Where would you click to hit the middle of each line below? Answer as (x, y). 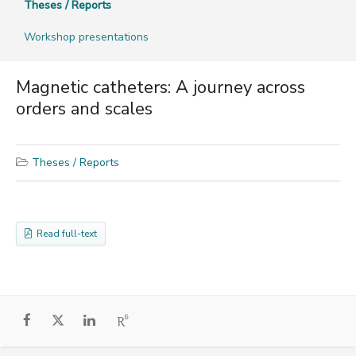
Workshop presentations (86, 37)
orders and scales (84, 108)
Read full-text (64, 233)
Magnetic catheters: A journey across (161, 87)
